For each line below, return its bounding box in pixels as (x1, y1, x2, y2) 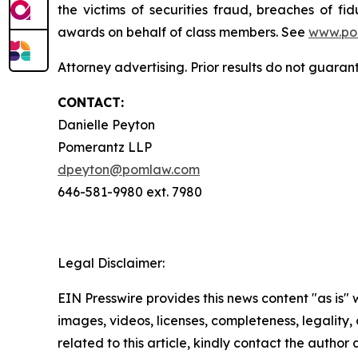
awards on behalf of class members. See (58, 24, 308, 40)
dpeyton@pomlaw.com (58, 161, 200, 177)
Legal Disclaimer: (58, 255, 165, 271)
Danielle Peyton (58, 117, 155, 133)
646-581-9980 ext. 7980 (58, 184, 202, 200)
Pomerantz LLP (58, 139, 152, 155)
